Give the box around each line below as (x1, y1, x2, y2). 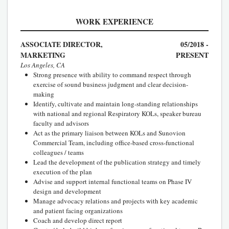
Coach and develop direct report (33, 215, 122, 225)
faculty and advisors (33, 118, 89, 128)
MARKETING (20, 49, 65, 60)
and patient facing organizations (33, 205, 123, 215)
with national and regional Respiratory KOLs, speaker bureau (33, 108, 201, 118)
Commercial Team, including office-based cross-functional (33, 138, 194, 147)
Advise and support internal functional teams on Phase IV (33, 176, 192, 186)
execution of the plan (33, 167, 92, 176)
